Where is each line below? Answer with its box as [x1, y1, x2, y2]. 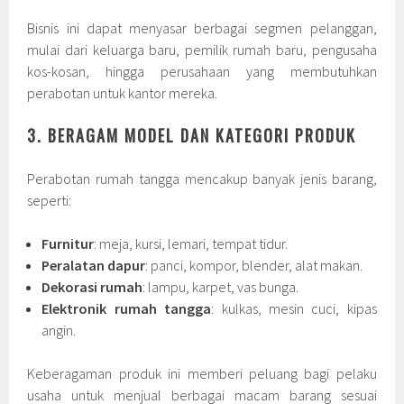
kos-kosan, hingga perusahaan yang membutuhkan [27, 62, 377, 81]
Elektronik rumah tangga [41, 299, 212, 318]
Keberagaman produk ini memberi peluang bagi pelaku [27, 364, 377, 383]
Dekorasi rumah [41, 278, 143, 297]
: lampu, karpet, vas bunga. [142, 278, 299, 297]
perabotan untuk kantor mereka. [27, 84, 218, 103]
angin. [41, 321, 77, 340]
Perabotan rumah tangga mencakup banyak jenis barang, [27, 170, 377, 188]
